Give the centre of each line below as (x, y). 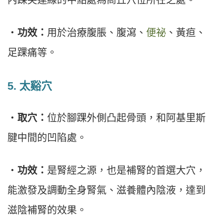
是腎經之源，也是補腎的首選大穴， (126, 170)
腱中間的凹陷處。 (47, 138)
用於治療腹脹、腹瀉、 (97, 32)
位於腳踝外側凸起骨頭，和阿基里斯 (126, 118)
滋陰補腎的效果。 (47, 210)
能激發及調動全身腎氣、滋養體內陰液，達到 (107, 190)
